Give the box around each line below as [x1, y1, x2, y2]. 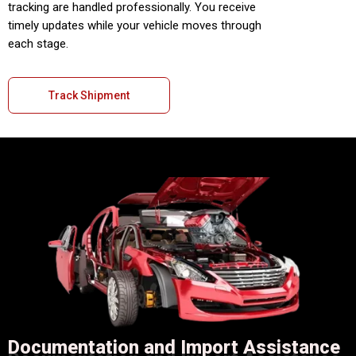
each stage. [8, 37, 68, 52]
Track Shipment [48, 89, 130, 103]
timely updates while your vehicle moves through [8, 18, 261, 33]
